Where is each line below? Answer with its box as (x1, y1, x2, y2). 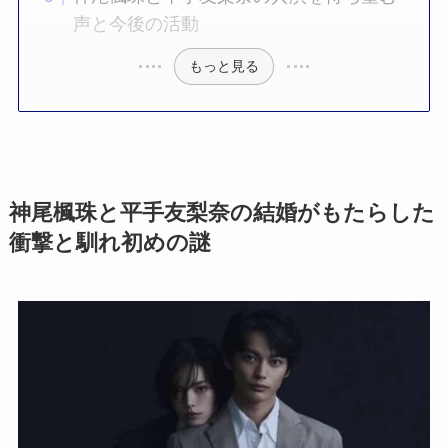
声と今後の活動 (72, 14, 199, 35)
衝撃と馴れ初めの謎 (8, 230, 211, 255)
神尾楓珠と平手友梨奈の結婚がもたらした (8, 200, 435, 225)
